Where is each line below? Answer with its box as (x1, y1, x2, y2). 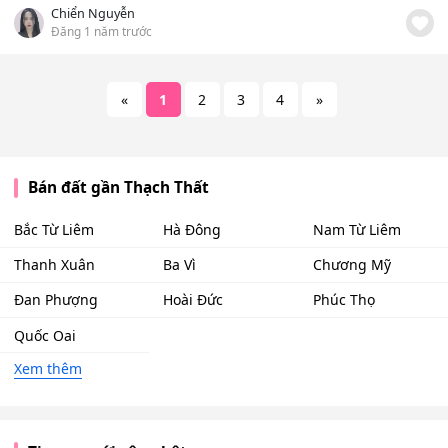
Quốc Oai (14, 325, 76, 345)
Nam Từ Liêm (312, 220, 401, 240)
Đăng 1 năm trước (51, 23, 152, 40)
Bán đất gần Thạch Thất (27, 177, 209, 199)
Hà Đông (163, 220, 222, 240)
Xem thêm (14, 359, 82, 379)
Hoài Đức (163, 290, 224, 310)
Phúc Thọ (312, 290, 375, 310)
